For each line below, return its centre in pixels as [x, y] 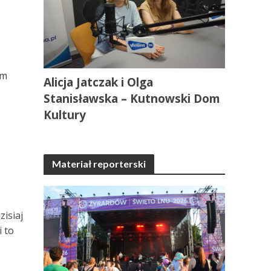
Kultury [65, 115]
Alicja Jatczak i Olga [99, 82]
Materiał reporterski [99, 164]
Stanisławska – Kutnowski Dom [132, 99]
